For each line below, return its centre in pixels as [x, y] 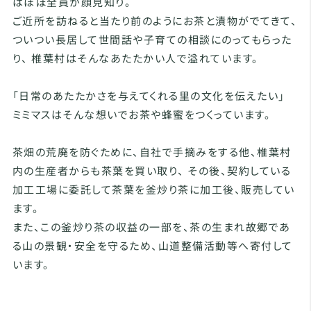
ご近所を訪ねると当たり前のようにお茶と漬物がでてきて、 [155, 21]
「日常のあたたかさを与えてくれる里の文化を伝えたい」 [149, 96]
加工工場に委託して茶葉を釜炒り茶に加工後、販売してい [153, 190]
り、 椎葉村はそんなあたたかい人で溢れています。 [135, 58]
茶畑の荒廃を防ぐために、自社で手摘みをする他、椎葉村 [152, 152]
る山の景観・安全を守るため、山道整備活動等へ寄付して [152, 246]
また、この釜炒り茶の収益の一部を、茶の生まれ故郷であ [151, 227]
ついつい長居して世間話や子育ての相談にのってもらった [152, 40]
